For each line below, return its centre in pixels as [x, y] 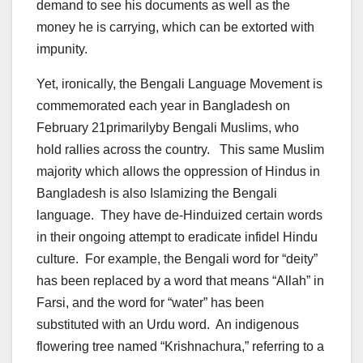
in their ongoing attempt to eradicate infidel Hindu [177, 237]
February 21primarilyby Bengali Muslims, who [168, 127]
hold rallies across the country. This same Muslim [180, 149]
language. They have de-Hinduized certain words [179, 215]
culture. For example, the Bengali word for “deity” [177, 258]
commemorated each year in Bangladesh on [163, 105]
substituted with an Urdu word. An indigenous [168, 324]
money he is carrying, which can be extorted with [175, 27]
